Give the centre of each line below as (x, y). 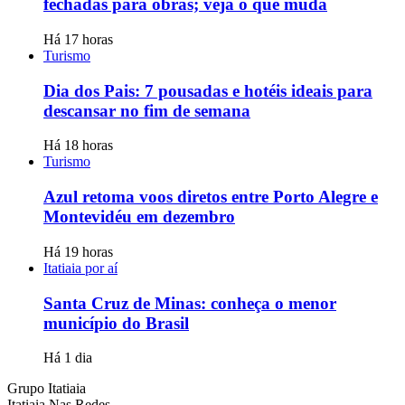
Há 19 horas (78, 251)
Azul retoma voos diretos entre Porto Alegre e (211, 197)
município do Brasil (116, 323)
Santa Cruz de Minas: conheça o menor (190, 303)
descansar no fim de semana (147, 110)
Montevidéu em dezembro (139, 217)
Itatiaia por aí (80, 268)
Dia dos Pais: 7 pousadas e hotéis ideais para (208, 90)
